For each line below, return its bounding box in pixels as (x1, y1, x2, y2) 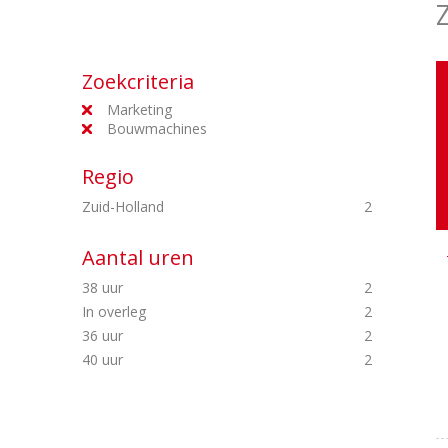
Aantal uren (82, 244, 194, 271)
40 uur (82, 350, 127, 369)
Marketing (107, 100, 172, 119)
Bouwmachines (107, 119, 207, 138)
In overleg (82, 302, 150, 321)
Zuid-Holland (82, 197, 168, 216)
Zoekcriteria (82, 68, 194, 95)
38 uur (82, 278, 127, 297)
